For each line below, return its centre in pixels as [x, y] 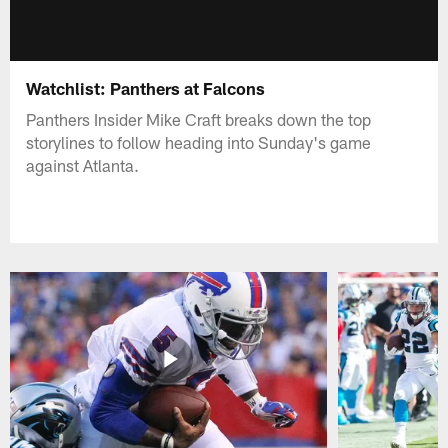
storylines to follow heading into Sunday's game [199, 141]
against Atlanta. [83, 164]
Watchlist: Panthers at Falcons [146, 87]
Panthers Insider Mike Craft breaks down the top [199, 118]
